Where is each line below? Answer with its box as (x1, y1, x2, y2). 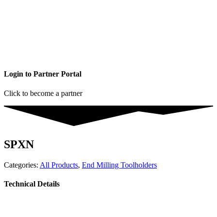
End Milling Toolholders (82, 160, 157, 169)
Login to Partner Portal (4, 70, 81, 78)
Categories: (4, 160, 38, 169)
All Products (40, 160, 78, 169)
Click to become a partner (4, 89, 82, 97)
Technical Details (4, 179, 60, 188)
